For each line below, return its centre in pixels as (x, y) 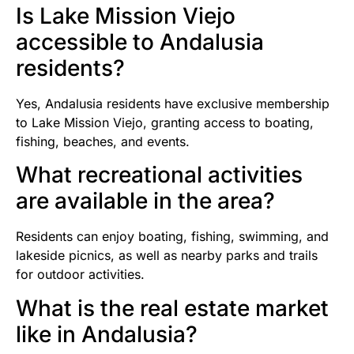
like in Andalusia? (107, 334)
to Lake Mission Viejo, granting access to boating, (165, 122)
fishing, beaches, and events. (103, 141)
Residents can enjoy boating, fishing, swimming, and (172, 237)
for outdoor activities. (80, 275)
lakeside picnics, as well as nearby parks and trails (167, 256)
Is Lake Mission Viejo (126, 15)
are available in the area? (145, 201)
